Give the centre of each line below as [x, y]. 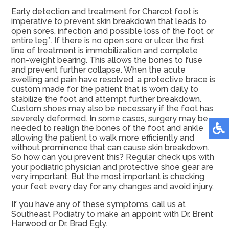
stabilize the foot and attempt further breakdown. [106, 99]
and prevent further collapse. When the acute [98, 70]
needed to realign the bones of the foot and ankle [107, 128]
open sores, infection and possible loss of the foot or [112, 31]
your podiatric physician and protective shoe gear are [112, 167]
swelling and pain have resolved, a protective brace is [113, 80]
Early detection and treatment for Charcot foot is [105, 12]
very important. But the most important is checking [108, 177]
